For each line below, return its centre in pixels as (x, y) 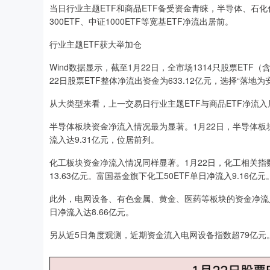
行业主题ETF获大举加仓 (96, 44)
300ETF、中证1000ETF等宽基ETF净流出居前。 (141, 21)
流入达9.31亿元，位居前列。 (104, 139)
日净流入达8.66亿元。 (92, 212)
